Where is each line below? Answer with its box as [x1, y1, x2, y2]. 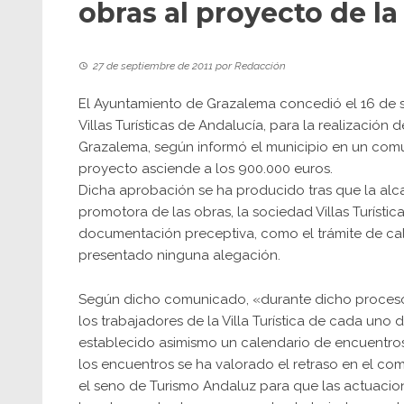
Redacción [234, 60, 286, 72]
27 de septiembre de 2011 [93, 60, 213, 72]
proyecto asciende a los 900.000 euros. [78, 161, 333, 177]
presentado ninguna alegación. [78, 247, 280, 263]
